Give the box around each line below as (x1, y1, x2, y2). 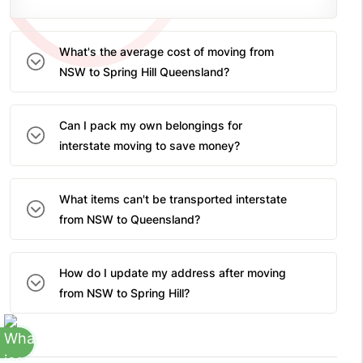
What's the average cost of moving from (59, 45, 274, 59)
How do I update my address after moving (59, 266, 286, 280)
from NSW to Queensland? (59, 212, 207, 227)
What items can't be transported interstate (59, 192, 287, 207)
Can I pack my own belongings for (59, 118, 242, 133)
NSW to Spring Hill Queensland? (59, 65, 236, 79)
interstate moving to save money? (59, 139, 246, 153)
